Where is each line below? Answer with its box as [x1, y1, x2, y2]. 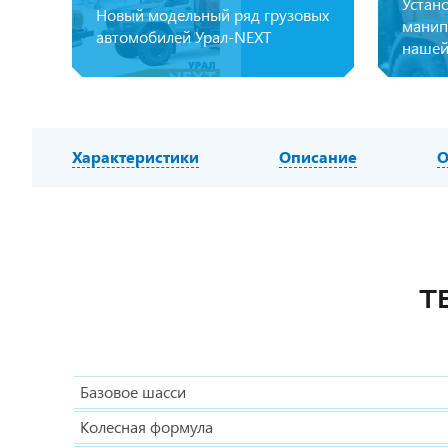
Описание [279, 146, 357, 167]
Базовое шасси [80, 381, 186, 402]
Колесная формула [80, 416, 213, 437]
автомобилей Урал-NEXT [96, 26, 271, 47]
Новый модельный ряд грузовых [96, 4, 329, 25]
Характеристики [72, 146, 199, 167]
